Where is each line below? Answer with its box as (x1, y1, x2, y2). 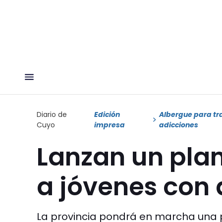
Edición (94, 109, 120, 119)
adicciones (159, 119, 199, 130)
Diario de (37, 109, 67, 119)
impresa (94, 119, 125, 130)
